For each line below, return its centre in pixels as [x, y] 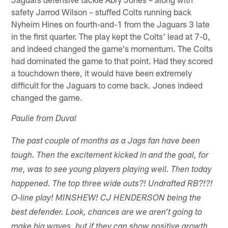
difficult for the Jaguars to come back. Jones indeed [107, 85]
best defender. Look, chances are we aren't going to [107, 213]
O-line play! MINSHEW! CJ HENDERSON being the [106, 198]
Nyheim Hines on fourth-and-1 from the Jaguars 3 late [111, 24]
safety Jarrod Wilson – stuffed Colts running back [102, 11]
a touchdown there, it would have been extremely [102, 73]
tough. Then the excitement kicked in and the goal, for [110, 156]
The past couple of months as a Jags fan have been [106, 141]
